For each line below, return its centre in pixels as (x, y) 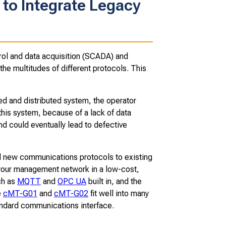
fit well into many (119, 193)
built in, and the (114, 181)
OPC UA (72, 181)
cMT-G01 (20, 193)
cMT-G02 (71, 193)
